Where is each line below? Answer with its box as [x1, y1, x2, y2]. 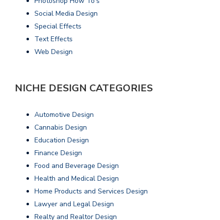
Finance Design [34, 148, 82, 158]
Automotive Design [34, 110, 94, 119]
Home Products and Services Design [34, 186, 148, 196]
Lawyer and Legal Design [34, 199, 114, 209]
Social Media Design [34, 8, 98, 18]
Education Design [34, 135, 89, 145]
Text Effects [34, 34, 73, 44]
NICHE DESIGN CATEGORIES [15, 81, 153, 95]
